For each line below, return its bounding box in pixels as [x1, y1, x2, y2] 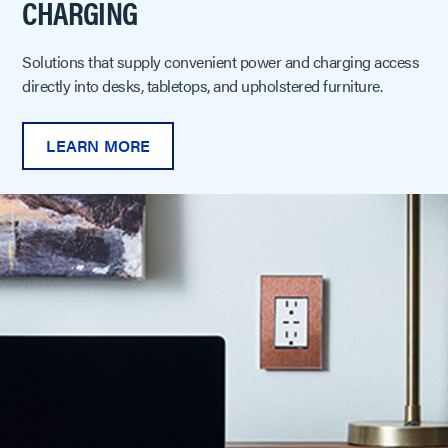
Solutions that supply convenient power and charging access [22, 50, 420, 74]
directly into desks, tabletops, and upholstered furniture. [22, 74, 383, 98]
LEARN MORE [46, 134, 151, 158]
